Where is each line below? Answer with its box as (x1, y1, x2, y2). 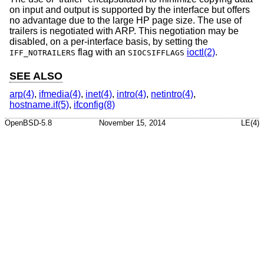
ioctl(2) (187, 47, 215, 58)
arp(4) (9, 89, 34, 99)
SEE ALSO (9, 70, 62, 82)
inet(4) (85, 89, 112, 99)
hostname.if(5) (9, 100, 69, 110)
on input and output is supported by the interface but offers (9, 5, 250, 15)
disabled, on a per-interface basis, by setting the (9, 37, 208, 47)
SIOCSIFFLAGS (128, 48, 184, 58)
